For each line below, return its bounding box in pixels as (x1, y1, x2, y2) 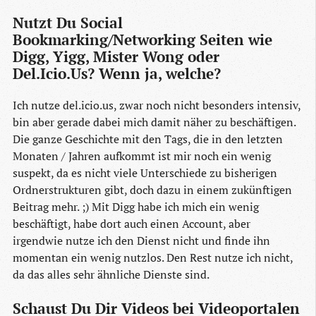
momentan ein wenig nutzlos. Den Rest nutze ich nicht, (13, 250, 293, 266)
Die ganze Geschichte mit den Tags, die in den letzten (13, 131, 283, 147)
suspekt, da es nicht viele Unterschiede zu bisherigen (13, 165, 277, 181)
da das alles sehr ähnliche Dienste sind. (13, 267, 209, 283)
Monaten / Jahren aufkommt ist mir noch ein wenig (13, 148, 271, 164)
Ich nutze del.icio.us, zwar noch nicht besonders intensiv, (13, 97, 300, 114)
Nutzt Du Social (13, 13, 123, 33)
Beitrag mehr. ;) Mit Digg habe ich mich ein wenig (13, 199, 259, 215)
